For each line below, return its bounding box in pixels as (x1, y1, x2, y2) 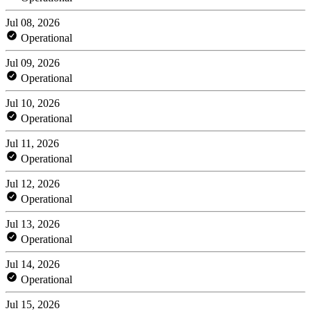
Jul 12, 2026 (6, 177, 60, 190)
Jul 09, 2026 (6, 56, 60, 69)
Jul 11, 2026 (6, 137, 59, 149)
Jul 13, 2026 (6, 217, 60, 230)
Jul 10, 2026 (6, 96, 60, 109)
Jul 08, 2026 (6, 16, 60, 28)
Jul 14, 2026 (6, 258, 60, 270)
